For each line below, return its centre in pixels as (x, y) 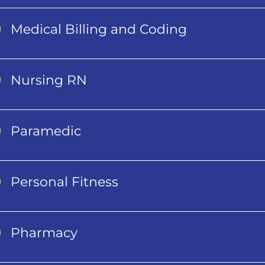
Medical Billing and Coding (99, 29)
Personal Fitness (65, 182)
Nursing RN (49, 80)
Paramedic (46, 131)
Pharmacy (44, 232)
